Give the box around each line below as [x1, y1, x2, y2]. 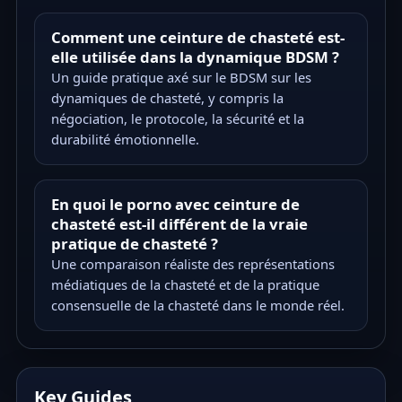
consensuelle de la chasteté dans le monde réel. [50, 295, 345, 314]
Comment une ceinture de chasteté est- [50, 26, 345, 48]
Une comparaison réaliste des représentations [50, 254, 335, 273]
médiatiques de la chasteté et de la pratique [50, 275, 319, 293]
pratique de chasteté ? [50, 232, 218, 254]
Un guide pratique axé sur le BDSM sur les [50, 67, 311, 86]
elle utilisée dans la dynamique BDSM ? [50, 46, 339, 67]
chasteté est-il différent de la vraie [50, 213, 308, 234]
